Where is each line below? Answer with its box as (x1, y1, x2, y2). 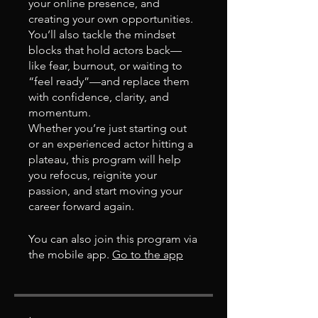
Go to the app (112, 247, 183, 261)
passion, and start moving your (28, 183, 182, 197)
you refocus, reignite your (28, 168, 157, 182)
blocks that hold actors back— (28, 43, 182, 57)
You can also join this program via (28, 231, 197, 246)
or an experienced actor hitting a (28, 136, 193, 150)
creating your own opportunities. (28, 11, 193, 26)
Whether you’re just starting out (28, 121, 187, 135)
